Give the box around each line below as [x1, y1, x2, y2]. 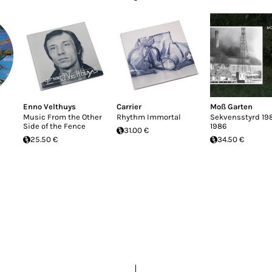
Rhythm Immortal [117, 112, 181, 121]
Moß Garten [210, 102, 253, 111]
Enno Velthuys [23, 102, 76, 111]
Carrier [117, 102, 141, 111]
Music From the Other [23, 112, 102, 121]
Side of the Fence [23, 121, 86, 131]
